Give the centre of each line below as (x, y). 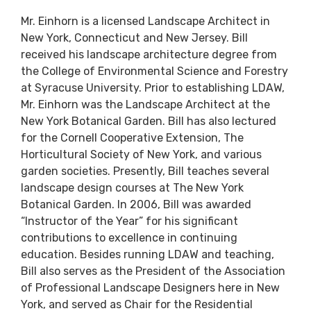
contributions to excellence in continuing (129, 237)
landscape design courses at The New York (132, 187)
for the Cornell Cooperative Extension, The (132, 137)
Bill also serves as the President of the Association (153, 271)
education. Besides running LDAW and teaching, (148, 254)
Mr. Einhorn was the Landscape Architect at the (145, 104)
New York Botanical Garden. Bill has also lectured (149, 121)
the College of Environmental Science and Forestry (154, 71)
